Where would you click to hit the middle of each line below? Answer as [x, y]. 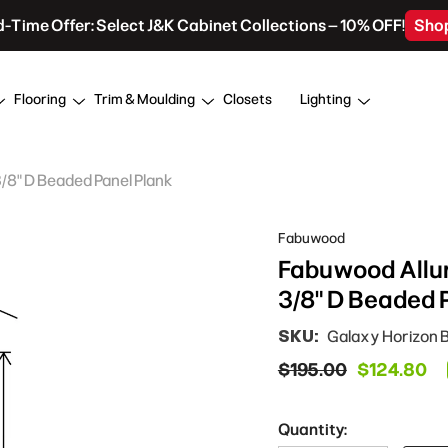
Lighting [325, 99]
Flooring [40, 99]
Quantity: [312, 429]
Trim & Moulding [144, 99]
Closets [247, 99]
